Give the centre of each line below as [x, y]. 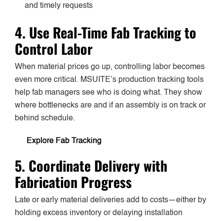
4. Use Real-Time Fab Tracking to [106, 33]
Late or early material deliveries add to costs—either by [110, 201]
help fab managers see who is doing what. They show [109, 93]
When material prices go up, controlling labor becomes [110, 67]
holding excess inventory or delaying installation [99, 213]
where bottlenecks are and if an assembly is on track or [110, 106]
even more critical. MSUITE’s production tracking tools [109, 80]
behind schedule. [45, 119]
